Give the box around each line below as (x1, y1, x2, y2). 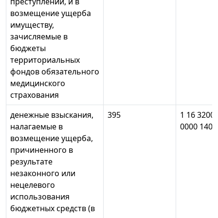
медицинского (10, 78, 65, 89)
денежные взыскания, (10, 109, 93, 121)
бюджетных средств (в (10, 203, 95, 214)
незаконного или (10, 168, 75, 179)
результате (10, 156, 53, 167)
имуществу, (10, 19, 54, 31)
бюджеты (10, 43, 46, 54)
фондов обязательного (10, 66, 99, 77)
